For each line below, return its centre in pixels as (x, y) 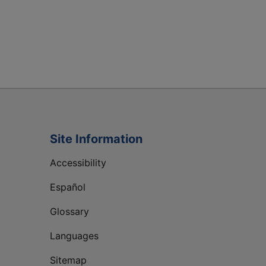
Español (68, 187)
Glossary (69, 212)
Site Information (96, 139)
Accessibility (78, 163)
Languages (74, 236)
